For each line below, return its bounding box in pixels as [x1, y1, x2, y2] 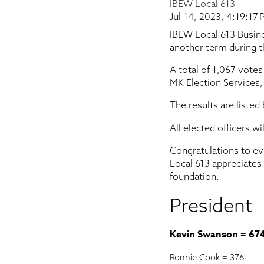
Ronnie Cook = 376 [170, 252, 247, 263]
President [170, 193, 252, 217]
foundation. [170, 170, 219, 182]
